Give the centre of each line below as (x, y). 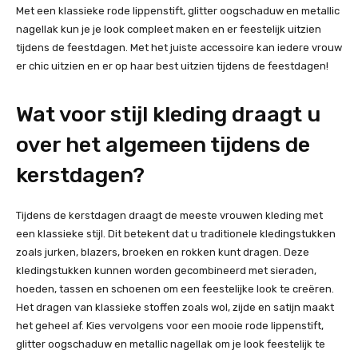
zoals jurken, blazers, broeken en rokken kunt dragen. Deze (163, 253)
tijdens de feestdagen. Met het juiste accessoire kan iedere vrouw (179, 48)
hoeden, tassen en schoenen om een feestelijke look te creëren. (175, 289)
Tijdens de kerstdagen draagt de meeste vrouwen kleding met (169, 216)
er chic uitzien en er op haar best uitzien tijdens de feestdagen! (172, 66)
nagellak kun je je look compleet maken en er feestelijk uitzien (169, 30)
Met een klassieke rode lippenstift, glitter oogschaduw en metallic (178, 11)
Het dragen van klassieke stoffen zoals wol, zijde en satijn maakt (175, 308)
